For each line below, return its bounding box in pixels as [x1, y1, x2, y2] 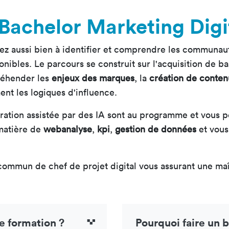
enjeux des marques [52, 72, 134, 84]
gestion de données [115, 123, 196, 135]
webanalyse [43, 123, 92, 135]
